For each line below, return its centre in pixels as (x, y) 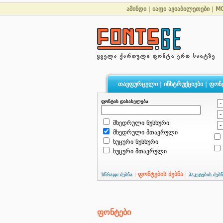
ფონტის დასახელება (124, 102)
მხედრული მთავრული (144, 132)
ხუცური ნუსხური (134, 142)
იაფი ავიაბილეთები (181, 9)
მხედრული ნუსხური (140, 123)
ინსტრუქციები (183, 84)
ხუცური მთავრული (139, 151)
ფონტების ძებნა (160, 174)
